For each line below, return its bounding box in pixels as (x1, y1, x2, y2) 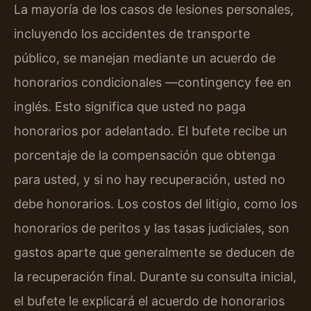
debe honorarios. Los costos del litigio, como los (14, 196, 297, 211)
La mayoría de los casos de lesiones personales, (14, 1, 294, 17)
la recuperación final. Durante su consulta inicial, (14, 269, 296, 284)
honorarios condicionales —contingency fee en (14, 74, 292, 90)
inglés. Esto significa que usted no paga (14, 99, 246, 114)
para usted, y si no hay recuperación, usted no (14, 171, 285, 187)
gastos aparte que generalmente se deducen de (14, 244, 294, 260)
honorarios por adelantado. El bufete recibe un (14, 123, 287, 138)
